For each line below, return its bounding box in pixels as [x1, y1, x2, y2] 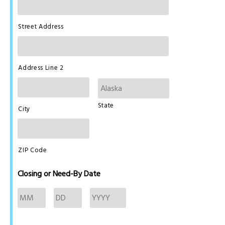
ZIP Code [18, 145, 47, 155]
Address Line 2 [18, 63, 64, 72]
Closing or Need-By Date [18, 168, 101, 179]
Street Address [18, 22, 64, 31]
